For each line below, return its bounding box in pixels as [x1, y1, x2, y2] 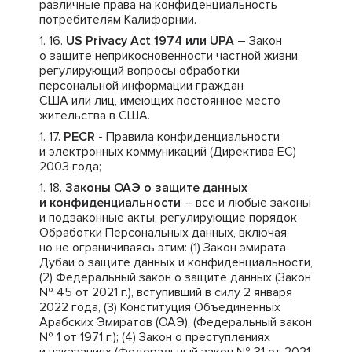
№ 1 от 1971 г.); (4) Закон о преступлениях [39, 329, 270, 345]
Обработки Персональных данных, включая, [39, 225, 289, 240]
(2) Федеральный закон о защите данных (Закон [39, 269, 311, 285]
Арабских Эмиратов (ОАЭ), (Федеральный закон [39, 314, 312, 330]
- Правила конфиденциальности [95, 129, 280, 145]
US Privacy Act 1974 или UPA [66, 33, 234, 49]
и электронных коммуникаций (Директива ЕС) [39, 144, 296, 159]
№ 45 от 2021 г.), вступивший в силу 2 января [39, 284, 292, 300]
